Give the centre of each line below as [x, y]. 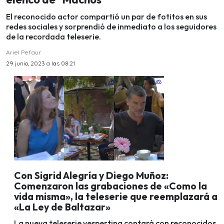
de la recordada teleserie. [53, 37]
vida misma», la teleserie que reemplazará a [116, 196]
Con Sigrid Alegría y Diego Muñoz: [91, 175]
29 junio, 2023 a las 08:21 [40, 63]
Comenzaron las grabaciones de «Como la [110, 186]
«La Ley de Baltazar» [62, 207]
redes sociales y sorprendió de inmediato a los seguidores [111, 27]
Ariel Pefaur [23, 52]
